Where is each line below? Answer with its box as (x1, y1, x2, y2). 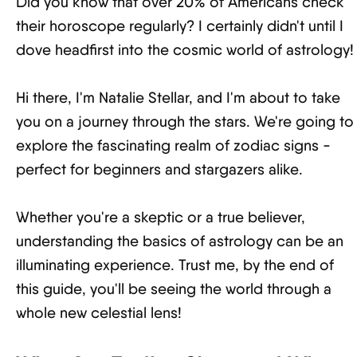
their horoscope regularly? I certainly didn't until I (16, 17, 343, 35)
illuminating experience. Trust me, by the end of (16, 256, 334, 274)
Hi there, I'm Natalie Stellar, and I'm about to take (16, 88, 340, 107)
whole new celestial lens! (16, 304, 182, 322)
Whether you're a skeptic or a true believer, (16, 208, 305, 226)
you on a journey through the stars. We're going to (16, 112, 354, 131)
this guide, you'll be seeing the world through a (16, 280, 331, 298)
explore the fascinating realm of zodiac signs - (16, 136, 331, 155)
